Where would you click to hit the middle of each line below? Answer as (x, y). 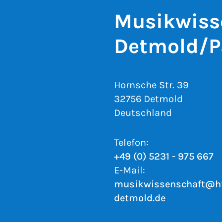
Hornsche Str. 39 (151, 85)
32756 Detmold (148, 99)
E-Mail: (130, 170)
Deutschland (143, 113)
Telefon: (131, 142)
